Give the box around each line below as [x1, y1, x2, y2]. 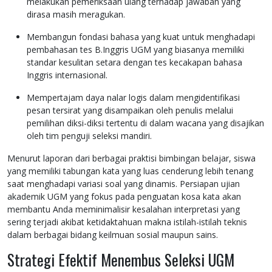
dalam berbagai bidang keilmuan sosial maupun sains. [7, 229, 218, 241]
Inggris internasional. [27, 69, 107, 81]
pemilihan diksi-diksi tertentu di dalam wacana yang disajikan [27, 117, 264, 129]
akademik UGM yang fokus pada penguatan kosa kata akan [7, 191, 241, 203]
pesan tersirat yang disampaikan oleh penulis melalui [27, 104, 233, 117]
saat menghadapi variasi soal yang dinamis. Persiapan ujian [7, 178, 240, 190]
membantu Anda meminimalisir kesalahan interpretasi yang [7, 203, 240, 216]
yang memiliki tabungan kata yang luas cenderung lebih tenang [7, 165, 253, 177]
